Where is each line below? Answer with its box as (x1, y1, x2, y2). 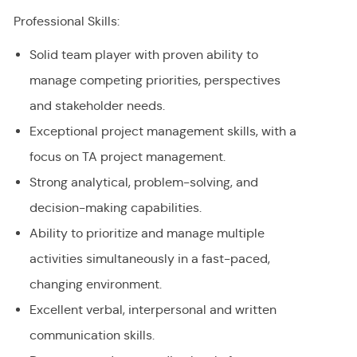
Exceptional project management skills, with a (29, 124, 296, 139)
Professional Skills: (13, 14, 120, 29)
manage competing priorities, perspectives (29, 73, 280, 88)
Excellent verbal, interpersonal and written (29, 302, 277, 318)
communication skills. (29, 328, 155, 343)
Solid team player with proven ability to (29, 47, 258, 63)
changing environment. (29, 277, 165, 292)
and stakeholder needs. (29, 98, 165, 114)
